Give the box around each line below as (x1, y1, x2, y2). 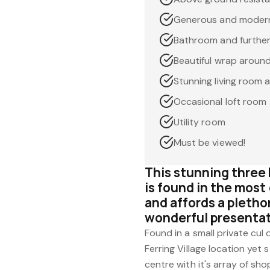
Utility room (174, 116, 225, 128)
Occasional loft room (174, 95, 266, 108)
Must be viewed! (174, 136, 245, 149)
